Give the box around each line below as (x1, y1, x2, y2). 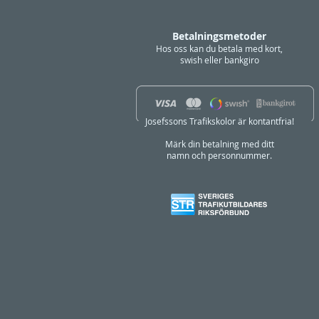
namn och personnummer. (167, 150, 272, 161)
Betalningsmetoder (172, 29, 266, 43)
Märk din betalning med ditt (164, 138, 274, 150)
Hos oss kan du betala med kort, (156, 43, 283, 54)
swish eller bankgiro (179, 54, 259, 66)
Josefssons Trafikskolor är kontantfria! (145, 115, 294, 127)
